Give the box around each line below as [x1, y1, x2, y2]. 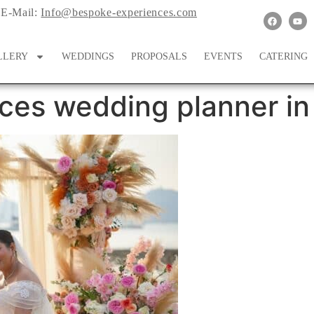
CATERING [259, 51, 308, 62]
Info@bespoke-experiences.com [41, 6, 198, 18]
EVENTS [204, 51, 243, 62]
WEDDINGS [62, 51, 115, 62]
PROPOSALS [131, 51, 188, 62]
